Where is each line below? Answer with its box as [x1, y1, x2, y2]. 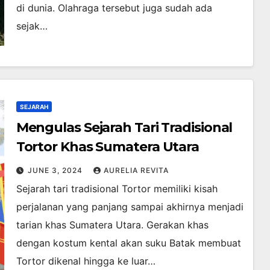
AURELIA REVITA [103, 166, 169, 175]
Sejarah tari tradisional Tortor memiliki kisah [16, 183, 218, 195]
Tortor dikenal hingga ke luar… [16, 255, 155, 268]
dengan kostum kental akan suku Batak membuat [16, 237, 241, 250]
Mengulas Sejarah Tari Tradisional [16, 119, 233, 136]
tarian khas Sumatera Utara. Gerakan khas [16, 219, 209, 231]
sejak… [16, 20, 48, 33]
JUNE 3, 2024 [27, 166, 85, 175]
